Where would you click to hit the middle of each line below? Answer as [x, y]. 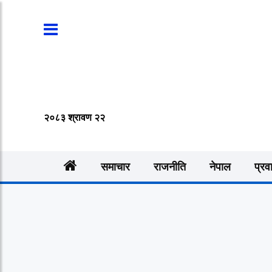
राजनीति [170, 167]
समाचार [115, 167]
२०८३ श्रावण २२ [74, 118]
